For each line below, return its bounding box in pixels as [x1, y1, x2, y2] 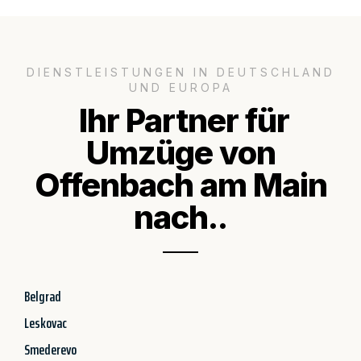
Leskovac [24, 311, 67, 334]
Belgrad [24, 284, 61, 308]
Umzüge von [85, 132, 276, 172]
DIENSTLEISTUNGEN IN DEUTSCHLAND [26, 64, 335, 79]
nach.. [134, 197, 227, 237]
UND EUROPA [128, 80, 233, 94]
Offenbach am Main [34, 164, 327, 205]
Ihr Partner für [72, 100, 289, 140]
